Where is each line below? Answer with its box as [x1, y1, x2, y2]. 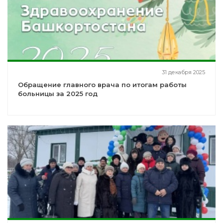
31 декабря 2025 [162, 69, 205, 76]
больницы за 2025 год [18, 90, 98, 98]
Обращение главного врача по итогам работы [18, 81, 187, 89]
